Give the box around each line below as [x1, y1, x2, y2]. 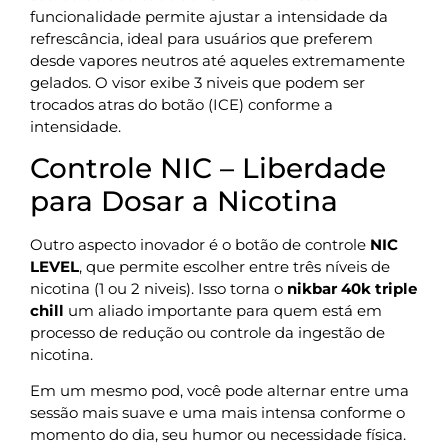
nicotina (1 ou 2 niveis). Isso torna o [30, 278, 287, 298]
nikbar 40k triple [287, 278, 417, 298]
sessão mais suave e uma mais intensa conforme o [30, 403, 405, 423]
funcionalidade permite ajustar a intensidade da [30, 6, 388, 26]
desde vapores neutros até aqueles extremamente [30, 50, 405, 70]
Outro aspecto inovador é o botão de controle [30, 234, 370, 254]
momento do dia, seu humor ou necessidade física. [30, 425, 406, 445]
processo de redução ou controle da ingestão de [30, 322, 385, 342]
